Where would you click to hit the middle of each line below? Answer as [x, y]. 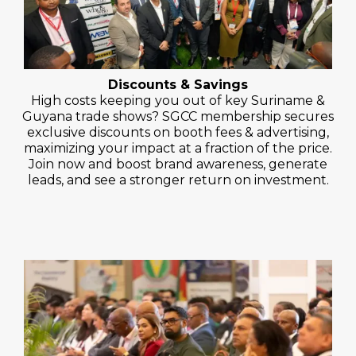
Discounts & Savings [178, 84]
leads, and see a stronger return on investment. [178, 180]
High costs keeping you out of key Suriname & [178, 100]
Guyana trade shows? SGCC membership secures [178, 116]
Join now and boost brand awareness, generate [178, 164]
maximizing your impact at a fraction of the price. [178, 148]
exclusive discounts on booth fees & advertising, [178, 132]
